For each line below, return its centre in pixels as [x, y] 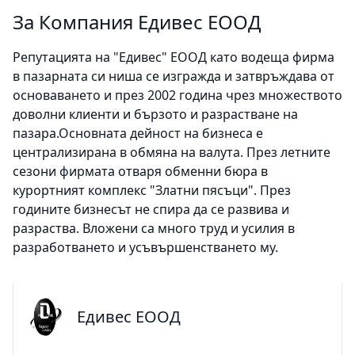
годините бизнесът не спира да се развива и [151, 210]
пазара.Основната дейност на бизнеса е [138, 134]
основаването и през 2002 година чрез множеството [177, 95]
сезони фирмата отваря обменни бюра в [140, 172]
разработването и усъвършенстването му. [145, 248]
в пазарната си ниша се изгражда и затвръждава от [174, 76]
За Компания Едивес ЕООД [137, 22]
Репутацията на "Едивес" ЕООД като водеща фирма [174, 57]
